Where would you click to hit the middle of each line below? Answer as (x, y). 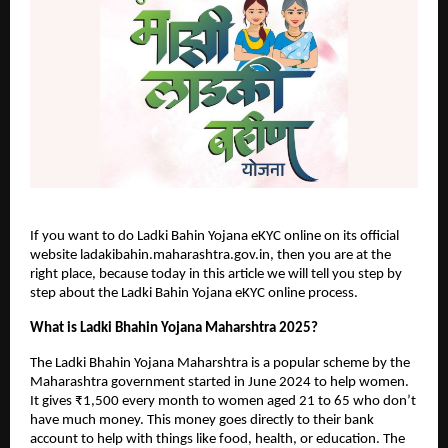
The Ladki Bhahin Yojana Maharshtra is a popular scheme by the (220, 364)
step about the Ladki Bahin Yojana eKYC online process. (194, 294)
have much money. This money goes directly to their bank (202, 421)
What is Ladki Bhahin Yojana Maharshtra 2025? (174, 329)
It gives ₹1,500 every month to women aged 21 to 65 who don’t (223, 402)
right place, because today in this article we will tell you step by (216, 275)
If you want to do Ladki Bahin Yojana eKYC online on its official (214, 237)
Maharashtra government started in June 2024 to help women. (219, 383)
